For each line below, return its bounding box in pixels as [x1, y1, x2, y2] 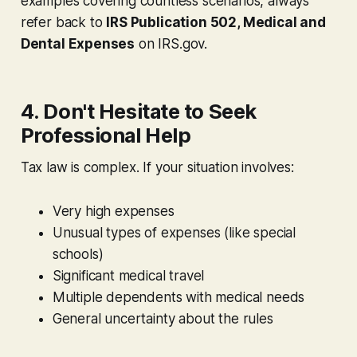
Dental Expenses [20, 35, 135, 52]
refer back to [20, 14, 107, 30]
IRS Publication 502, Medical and [106, 14, 326, 30]
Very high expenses [52, 202, 175, 219]
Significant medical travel [52, 267, 205, 284]
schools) [52, 245, 104, 262]
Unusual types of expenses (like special [52, 224, 296, 241]
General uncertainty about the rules [52, 310, 273, 327]
